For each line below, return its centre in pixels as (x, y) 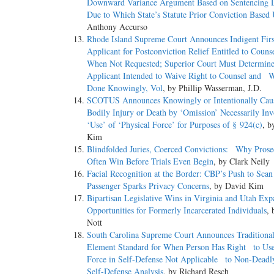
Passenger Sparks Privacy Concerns (148, 186)
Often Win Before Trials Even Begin (150, 161)
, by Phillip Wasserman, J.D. (212, 88)
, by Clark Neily (242, 161)
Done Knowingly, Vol (125, 88)
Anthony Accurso (117, 27)
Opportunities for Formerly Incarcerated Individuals (177, 210)
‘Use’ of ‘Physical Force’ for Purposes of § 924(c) (175, 125)
